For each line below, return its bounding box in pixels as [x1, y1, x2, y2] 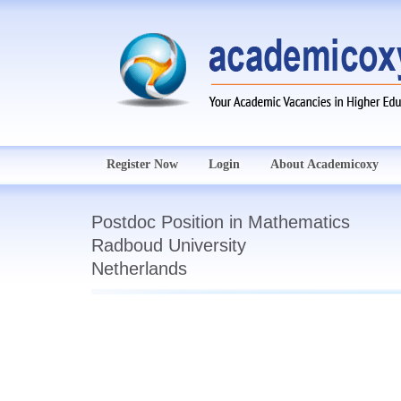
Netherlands [91, 259, 187, 278]
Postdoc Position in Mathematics [91, 212, 350, 232]
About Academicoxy [270, 158, 379, 171]
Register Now [107, 158, 178, 171]
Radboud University [91, 235, 246, 255]
